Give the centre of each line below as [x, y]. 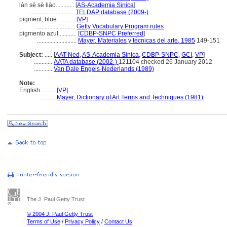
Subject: [31, 55]
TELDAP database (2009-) [112, 12]
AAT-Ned [67, 55]
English [30, 90]
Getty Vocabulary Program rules [120, 26]
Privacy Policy [82, 221]
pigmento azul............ [49, 33]
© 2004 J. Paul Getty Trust [60, 214]
